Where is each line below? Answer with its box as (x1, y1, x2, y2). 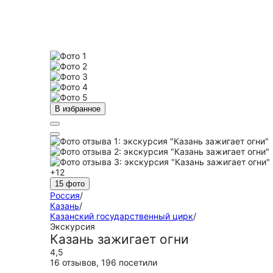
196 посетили (101, 257, 157, 268)
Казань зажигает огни (50, 232, 189, 247)
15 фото (55, 179, 85, 188)
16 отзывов (50, 257, 96, 268)
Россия (50, 190, 80, 200)
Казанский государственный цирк (50, 211, 193, 221)
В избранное (55, 104, 101, 113)
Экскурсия (50, 221, 95, 232)
